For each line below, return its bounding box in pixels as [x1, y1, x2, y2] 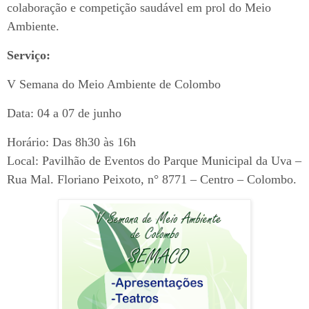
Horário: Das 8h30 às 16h [7, 134, 139, 149]
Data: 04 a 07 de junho [7, 106, 121, 120]
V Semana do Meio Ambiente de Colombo [7, 77, 224, 91]
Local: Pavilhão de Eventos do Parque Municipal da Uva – [7, 153, 301, 168]
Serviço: [7, 48, 50, 62]
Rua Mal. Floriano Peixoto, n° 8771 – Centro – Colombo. [7, 172, 300, 186]
